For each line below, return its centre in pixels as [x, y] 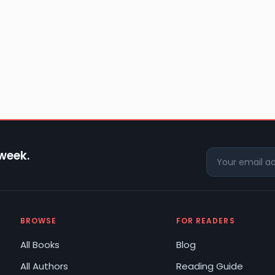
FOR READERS [205, 221]
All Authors [44, 266]
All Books [40, 245]
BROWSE [38, 221]
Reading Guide [209, 266]
